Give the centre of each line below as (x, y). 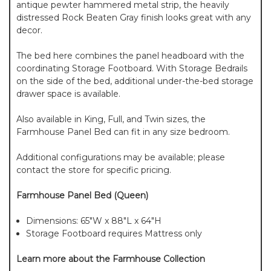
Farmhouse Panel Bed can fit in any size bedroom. (123, 132)
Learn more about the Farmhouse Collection (111, 259)
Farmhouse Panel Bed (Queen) (82, 196)
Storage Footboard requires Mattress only (114, 234)
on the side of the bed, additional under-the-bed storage (135, 81)
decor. (29, 31)
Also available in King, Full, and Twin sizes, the (111, 119)
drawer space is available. (68, 94)
